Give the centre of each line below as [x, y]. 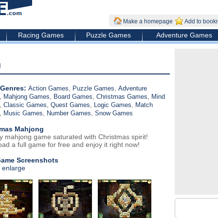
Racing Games [41, 35]
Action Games [48, 88]
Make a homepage [148, 21]
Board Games [73, 97]
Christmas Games [122, 97]
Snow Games [114, 113]
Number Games [69, 113]
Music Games [23, 113]
